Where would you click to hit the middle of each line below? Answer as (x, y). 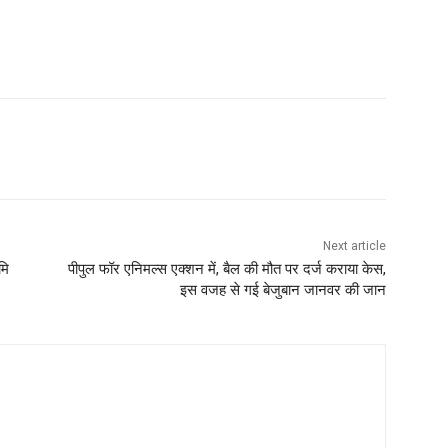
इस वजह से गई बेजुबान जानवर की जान (282, 290)
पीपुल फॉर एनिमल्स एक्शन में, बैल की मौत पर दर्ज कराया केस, (226, 269)
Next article (354, 246)
